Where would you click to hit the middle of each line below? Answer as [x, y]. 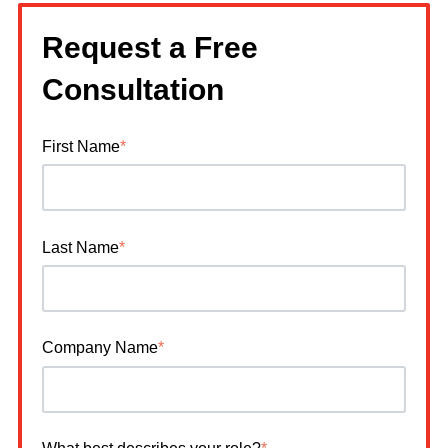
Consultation [133, 89]
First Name [81, 146]
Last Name [80, 247]
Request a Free [150, 47]
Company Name [100, 348]
